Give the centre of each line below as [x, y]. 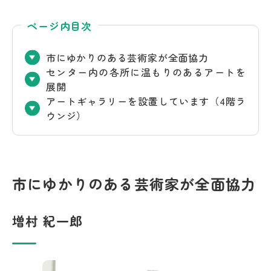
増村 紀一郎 [48, 221]
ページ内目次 [60, 26]
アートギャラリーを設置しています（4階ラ [146, 101]
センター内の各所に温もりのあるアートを [146, 72]
